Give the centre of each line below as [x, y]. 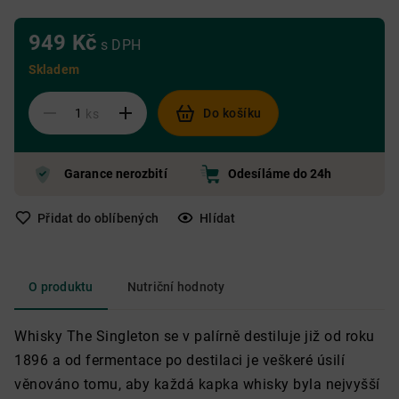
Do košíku [232, 113]
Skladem [54, 69]
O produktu [61, 287]
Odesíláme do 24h [280, 174]
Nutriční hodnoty [176, 287]
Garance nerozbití [116, 174]
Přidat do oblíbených [98, 218]
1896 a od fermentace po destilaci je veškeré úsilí [179, 360]
